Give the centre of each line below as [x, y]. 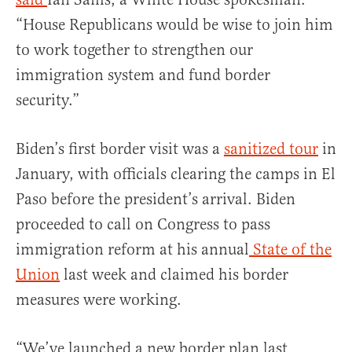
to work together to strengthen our [134, 50]
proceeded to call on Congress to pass [143, 225]
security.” [48, 101]
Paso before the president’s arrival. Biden [156, 200]
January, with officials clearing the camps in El [176, 174]
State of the [290, 250]
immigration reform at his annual [132, 250]
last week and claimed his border [174, 275]
